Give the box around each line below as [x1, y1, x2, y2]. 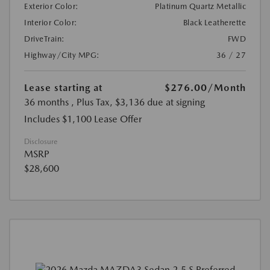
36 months [24, 96, 69, 108]
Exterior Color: [24, 2, 79, 11]
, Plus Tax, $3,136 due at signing [71, 96, 205, 108]
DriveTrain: [24, 34, 65, 44]
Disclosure [24, 137, 57, 146]
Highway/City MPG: [24, 51, 100, 60]
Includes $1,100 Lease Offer [24, 113, 142, 125]
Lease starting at [24, 82, 102, 94]
